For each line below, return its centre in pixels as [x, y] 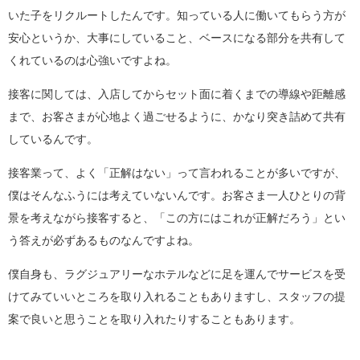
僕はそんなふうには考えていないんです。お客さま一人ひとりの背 [177, 196]
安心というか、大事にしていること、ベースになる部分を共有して [177, 38]
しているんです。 [53, 139]
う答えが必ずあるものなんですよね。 [104, 241]
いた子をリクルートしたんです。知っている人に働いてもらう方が [177, 16]
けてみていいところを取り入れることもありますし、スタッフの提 [177, 297]
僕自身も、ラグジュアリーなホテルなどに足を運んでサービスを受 [177, 274]
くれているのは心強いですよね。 [92, 61]
